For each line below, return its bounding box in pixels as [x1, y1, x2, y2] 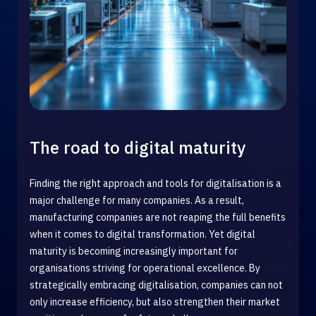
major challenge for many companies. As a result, [30, 194, 244, 207]
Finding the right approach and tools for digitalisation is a [30, 177, 281, 190]
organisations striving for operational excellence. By [30, 262, 260, 274]
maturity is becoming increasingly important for [30, 245, 238, 257]
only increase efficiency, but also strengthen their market [30, 296, 280, 308]
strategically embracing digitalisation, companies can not [30, 279, 283, 291]
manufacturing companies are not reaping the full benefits [30, 211, 286, 224]
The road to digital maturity [30, 136, 245, 159]
